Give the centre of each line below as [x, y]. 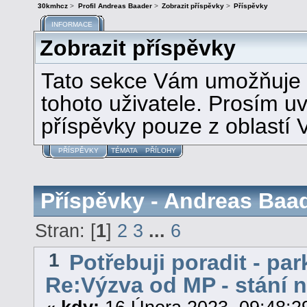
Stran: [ [66, 231]
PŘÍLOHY [160, 151]
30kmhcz [53, 6]
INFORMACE [72, 24]
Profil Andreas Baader [115, 6]
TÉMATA [125, 151]
